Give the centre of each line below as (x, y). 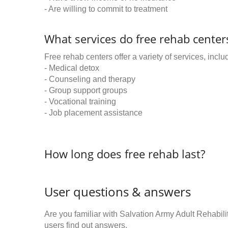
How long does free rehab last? (125, 154)
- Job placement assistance (93, 113)
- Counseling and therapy (90, 79)
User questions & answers (118, 192)
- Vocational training (80, 102)
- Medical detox (72, 68)
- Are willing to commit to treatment (106, 9)
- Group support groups (86, 91)
